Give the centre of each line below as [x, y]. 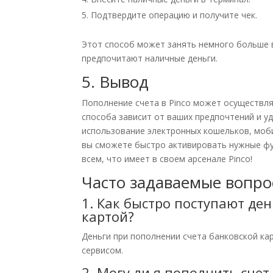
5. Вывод [115, 82]
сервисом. [103, 250]
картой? [108, 217]
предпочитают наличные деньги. [150, 58]
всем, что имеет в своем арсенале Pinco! [167, 159]
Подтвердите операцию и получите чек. [174, 15]
